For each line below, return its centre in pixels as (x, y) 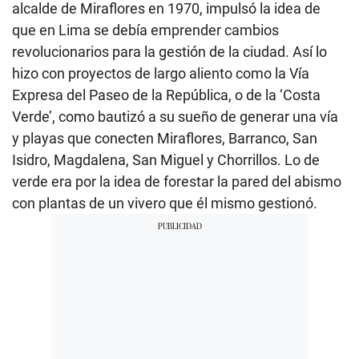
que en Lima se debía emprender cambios (145, 30)
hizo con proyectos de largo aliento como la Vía (161, 73)
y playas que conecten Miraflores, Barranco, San (165, 138)
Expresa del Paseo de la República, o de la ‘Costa (166, 95)
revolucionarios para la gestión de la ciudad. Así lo (169, 51)
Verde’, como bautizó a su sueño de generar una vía (175, 116)
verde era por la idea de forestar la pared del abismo (177, 181)
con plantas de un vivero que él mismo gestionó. (165, 203)
